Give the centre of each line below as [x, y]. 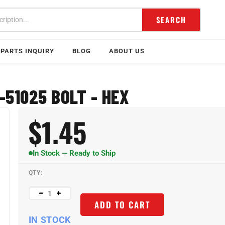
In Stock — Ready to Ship [74, 153]
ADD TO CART [122, 200]
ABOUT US [127, 51]
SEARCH [171, 19]
